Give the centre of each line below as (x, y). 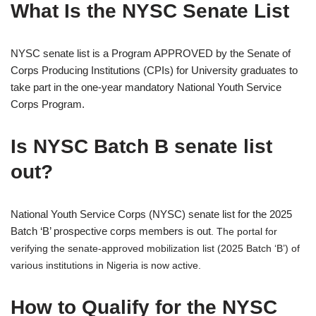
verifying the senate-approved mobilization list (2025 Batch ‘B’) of (155, 248)
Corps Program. (48, 104)
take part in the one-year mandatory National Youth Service (146, 87)
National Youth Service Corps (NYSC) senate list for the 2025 (151, 214)
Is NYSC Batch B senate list (141, 146)
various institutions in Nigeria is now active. (106, 265)
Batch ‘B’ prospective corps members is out (111, 231)
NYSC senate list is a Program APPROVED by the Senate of (151, 53)
